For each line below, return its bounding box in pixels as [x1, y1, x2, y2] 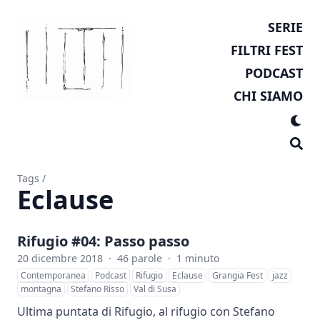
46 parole [117, 251, 162, 265]
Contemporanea [21, 269, 86, 281]
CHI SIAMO [234, 87, 303, 104]
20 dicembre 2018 [17, 251, 103, 265]
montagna [21, 283, 61, 295]
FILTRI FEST [231, 41, 303, 59]
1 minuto [176, 251, 219, 265]
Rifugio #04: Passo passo [17, 231, 189, 251]
